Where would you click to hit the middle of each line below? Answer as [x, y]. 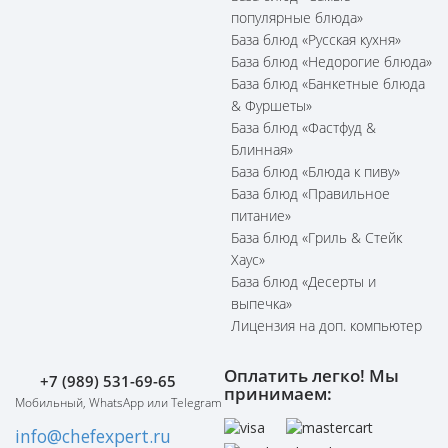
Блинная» [262, 149]
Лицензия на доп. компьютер [326, 325]
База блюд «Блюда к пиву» [315, 171]
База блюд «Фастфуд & [303, 127]
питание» [261, 215]
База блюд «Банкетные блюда [328, 83]
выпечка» [261, 303]
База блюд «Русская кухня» [316, 39]
